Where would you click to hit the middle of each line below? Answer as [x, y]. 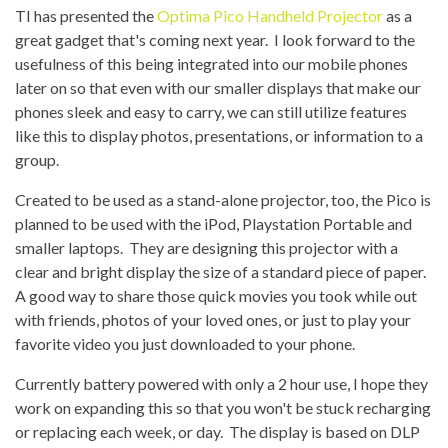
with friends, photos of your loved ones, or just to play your [213, 319]
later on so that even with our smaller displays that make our [218, 87]
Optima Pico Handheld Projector [270, 15]
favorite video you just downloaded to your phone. [185, 343]
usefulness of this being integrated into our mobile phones [211, 63]
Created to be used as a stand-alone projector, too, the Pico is [223, 199]
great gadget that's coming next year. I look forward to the [215, 39]
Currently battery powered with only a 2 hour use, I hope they [221, 383]
